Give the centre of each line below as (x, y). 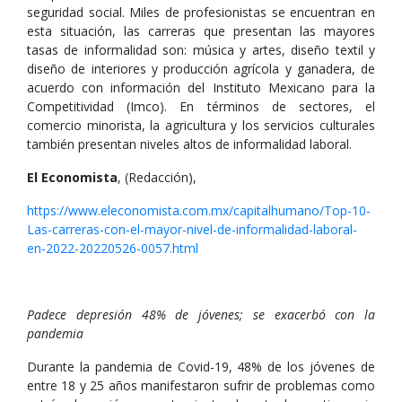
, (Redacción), (157, 177)
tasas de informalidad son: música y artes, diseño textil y (201, 50)
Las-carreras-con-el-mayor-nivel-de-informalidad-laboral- (192, 229)
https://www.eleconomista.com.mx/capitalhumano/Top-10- (199, 210)
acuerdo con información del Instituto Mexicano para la (201, 87)
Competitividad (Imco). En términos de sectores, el (201, 106)
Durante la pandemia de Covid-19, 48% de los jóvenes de (201, 367)
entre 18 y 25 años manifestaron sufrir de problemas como (201, 385)
